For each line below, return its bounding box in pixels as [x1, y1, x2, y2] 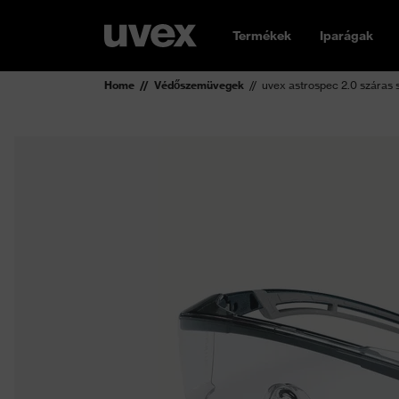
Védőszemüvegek [154, 78, 244, 92]
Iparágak [320, 28, 373, 44]
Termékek [232, 28, 291, 44]
